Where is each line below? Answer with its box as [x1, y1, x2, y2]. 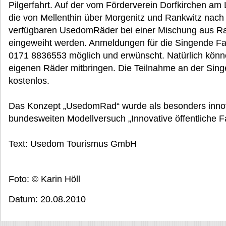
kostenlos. [9, 76, 49, 86]
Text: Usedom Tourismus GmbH [9, 139, 137, 149]
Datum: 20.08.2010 [9, 194, 86, 204]
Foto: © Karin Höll [9, 174, 80, 184]
